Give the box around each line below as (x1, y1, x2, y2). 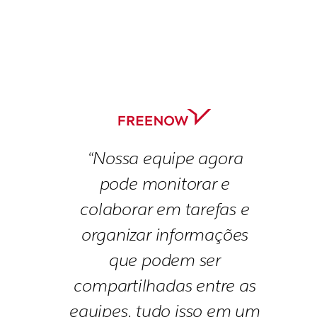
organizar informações (81, 224, 249, 246)
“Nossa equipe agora (86, 147, 243, 170)
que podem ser (108, 249, 221, 272)
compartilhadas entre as (74, 275, 256, 297)
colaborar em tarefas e (80, 198, 250, 221)
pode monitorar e (99, 173, 231, 195)
